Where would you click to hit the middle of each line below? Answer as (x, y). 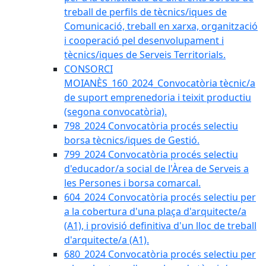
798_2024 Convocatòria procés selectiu (151, 126)
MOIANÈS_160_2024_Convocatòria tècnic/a (160, 83)
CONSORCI (88, 69)
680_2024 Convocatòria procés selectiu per (160, 254)
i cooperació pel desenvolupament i (144, 40)
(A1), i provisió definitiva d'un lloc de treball (160, 226)
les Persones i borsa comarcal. (132, 183)
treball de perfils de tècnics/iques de (145, 12)
